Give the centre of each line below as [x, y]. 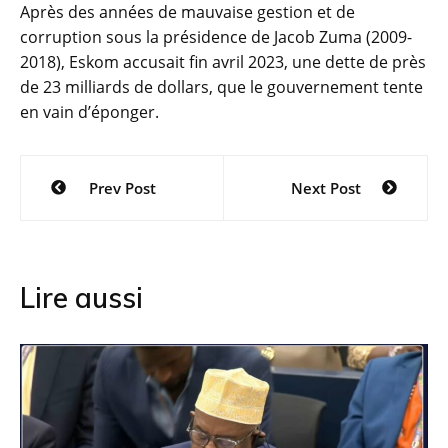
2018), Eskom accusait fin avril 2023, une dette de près [223, 62]
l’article [68, 239]
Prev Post [122, 188]
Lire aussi [81, 298]
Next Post [325, 188]
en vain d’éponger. [89, 112]
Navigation [92, 171]
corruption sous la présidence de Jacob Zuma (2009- [216, 37]
